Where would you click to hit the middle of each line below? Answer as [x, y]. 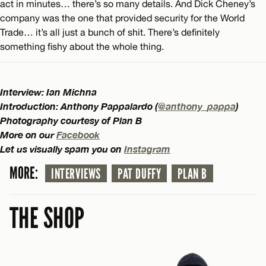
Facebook [78, 135]
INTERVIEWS [76, 174]
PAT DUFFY [140, 174]
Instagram [147, 149]
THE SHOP [47, 219]
